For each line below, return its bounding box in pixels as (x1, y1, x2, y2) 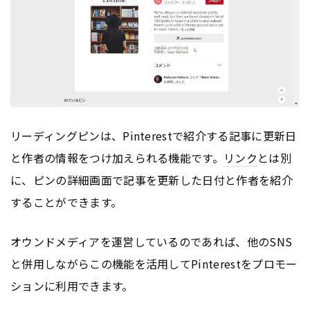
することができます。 (10, 193, 122, 210)
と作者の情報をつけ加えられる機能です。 (10, 149, 224, 166)
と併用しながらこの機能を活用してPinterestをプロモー (10, 255, 298, 272)
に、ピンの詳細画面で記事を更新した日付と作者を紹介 (10, 171, 293, 188)
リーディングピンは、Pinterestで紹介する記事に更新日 (10, 127, 297, 144)
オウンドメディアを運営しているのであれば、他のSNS (10, 232, 293, 250)
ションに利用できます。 (10, 277, 134, 294)
